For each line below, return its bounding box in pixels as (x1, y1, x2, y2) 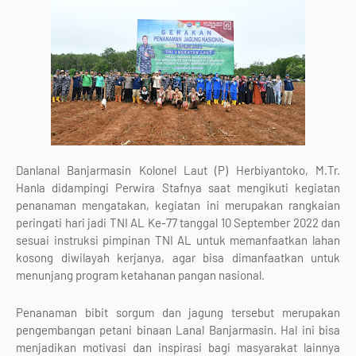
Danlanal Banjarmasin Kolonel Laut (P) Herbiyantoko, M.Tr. (16, 163, 340, 177)
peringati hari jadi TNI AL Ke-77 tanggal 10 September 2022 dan (16, 215, 340, 230)
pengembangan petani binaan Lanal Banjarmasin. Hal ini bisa (16, 323, 340, 337)
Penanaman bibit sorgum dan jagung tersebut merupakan (16, 305, 340, 319)
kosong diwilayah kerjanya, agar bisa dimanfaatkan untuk (16, 250, 340, 265)
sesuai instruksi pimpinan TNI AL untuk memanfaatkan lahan (16, 233, 340, 247)
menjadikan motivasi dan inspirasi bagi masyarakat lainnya (16, 340, 340, 354)
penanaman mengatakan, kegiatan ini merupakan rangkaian (16, 198, 340, 212)
